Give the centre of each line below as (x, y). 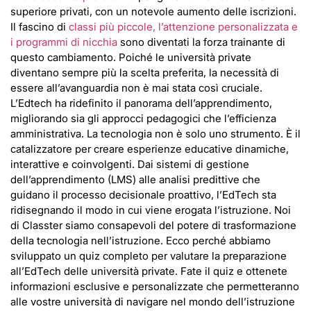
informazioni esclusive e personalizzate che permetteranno (155, 287)
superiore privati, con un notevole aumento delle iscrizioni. (153, 12)
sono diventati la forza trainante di (201, 42)
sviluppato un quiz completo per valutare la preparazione (149, 256)
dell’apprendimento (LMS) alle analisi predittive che (135, 180)
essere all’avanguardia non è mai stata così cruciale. (136, 88)
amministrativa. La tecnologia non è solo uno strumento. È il (155, 134)
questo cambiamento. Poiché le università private (131, 58)
